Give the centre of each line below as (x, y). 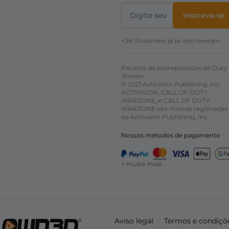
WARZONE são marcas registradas (174, 109)
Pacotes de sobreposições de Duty (174, 68)
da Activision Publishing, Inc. (165, 117)
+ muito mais (141, 164)
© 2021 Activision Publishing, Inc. (171, 84)
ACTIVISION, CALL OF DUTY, (165, 93)
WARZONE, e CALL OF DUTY (166, 101)
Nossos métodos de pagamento (171, 135)
